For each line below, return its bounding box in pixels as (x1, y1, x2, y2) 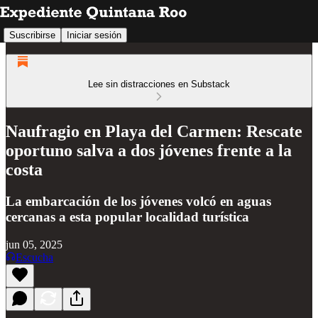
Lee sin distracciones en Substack (88, 79, 230, 89)
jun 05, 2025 (6, 238, 62, 251)
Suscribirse (9, 29, 55, 40)
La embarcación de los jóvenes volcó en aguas (6, 193, 271, 209)
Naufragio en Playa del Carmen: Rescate (6, 121, 302, 141)
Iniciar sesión (67, 29, 121, 40)
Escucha (16, 251, 53, 263)
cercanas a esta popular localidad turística (6, 209, 249, 224)
